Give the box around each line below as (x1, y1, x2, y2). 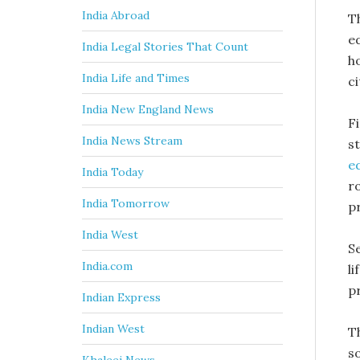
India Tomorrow (82, 196, 170, 211)
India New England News (82, 102, 214, 117)
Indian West (82, 321, 145, 337)
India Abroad (82, 8, 149, 23)
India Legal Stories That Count (82, 39, 248, 55)
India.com (82, 259, 133, 274)
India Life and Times (82, 71, 190, 86)
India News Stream (82, 133, 182, 149)
